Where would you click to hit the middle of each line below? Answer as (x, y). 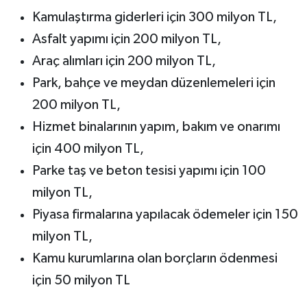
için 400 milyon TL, (88, 149)
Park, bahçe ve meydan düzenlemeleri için (153, 83)
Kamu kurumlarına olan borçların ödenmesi (155, 259)
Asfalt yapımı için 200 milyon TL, (126, 39)
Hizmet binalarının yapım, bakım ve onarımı (156, 127)
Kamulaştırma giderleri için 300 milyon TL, (154, 17)
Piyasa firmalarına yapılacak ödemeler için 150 (165, 215)
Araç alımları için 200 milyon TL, (124, 61)
